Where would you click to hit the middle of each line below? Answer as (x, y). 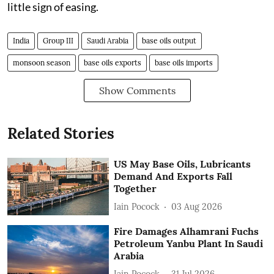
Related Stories (61, 134)
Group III (58, 41)
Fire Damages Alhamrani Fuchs (187, 231)
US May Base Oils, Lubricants (183, 164)
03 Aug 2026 (197, 206)
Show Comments (137, 91)
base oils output (169, 41)
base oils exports (113, 63)
